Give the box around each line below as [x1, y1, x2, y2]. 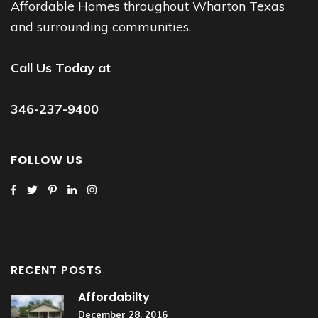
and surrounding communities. [11, 18, 191, 35]
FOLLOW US [11, 151, 83, 168]
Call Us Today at [11, 59, 111, 76]
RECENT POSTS [11, 261, 102, 278]
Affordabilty [78, 288, 150, 305]
